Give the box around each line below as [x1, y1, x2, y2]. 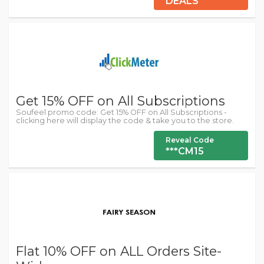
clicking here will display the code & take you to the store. [16, 116, 234, 125]
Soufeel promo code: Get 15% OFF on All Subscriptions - [16, 108, 227, 117]
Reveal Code [166, 136, 214, 144]
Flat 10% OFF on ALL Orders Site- [16, 243, 222, 259]
